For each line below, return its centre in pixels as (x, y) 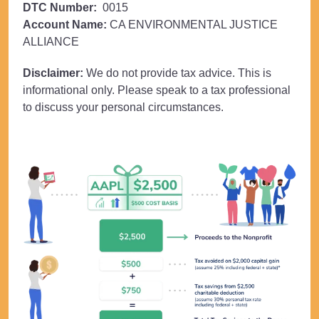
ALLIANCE (51, 41)
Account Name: (65, 24)
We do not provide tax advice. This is (177, 73)
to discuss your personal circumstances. (123, 107)
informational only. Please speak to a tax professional (157, 90)
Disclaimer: (53, 73)
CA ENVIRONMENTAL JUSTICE (192, 24)
